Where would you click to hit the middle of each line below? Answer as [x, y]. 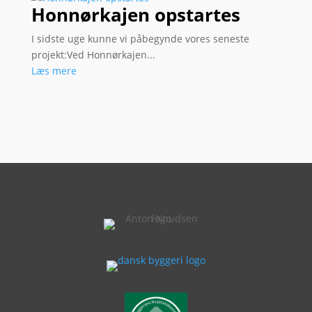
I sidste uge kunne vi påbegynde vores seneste [140, 38]
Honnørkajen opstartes [135, 14]
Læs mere [54, 70]
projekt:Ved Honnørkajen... [93, 54]
